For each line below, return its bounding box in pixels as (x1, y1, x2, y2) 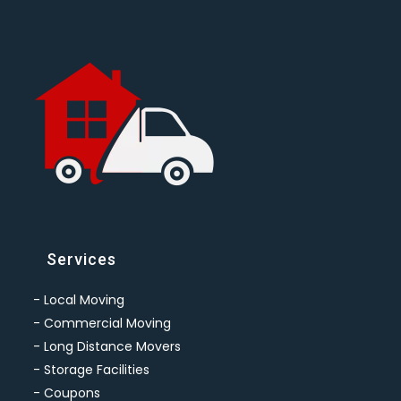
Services (47, 250, 117, 269)
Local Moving (44, 291, 125, 310)
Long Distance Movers (44, 337, 182, 356)
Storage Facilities (44, 361, 150, 380)
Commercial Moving (44, 314, 172, 333)
